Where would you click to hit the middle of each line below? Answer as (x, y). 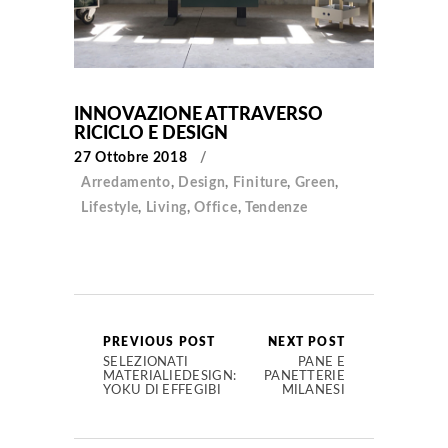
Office (216, 207)
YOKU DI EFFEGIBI (162, 390)
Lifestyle (110, 207)
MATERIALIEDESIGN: (170, 376)
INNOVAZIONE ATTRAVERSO (198, 114)
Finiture (260, 182)
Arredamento (126, 182)
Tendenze (276, 207)
